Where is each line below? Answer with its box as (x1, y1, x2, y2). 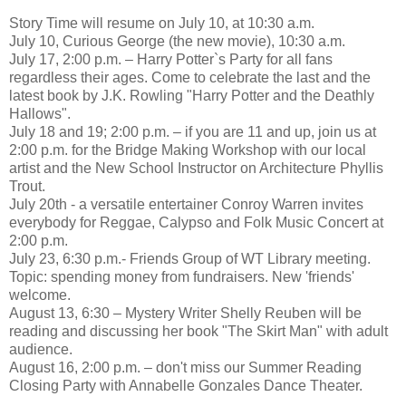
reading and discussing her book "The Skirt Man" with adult (9, 323, 388, 339)
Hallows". (9, 105, 71, 121)
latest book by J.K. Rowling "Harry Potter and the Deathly (9, 87, 374, 103)
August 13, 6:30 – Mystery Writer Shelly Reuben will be (9, 304, 362, 321)
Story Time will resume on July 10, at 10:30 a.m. (9, 14, 314, 31)
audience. (9, 341, 72, 357)
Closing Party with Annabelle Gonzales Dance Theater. (9, 377, 362, 393)
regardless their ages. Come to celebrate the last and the (9, 69, 371, 85)
